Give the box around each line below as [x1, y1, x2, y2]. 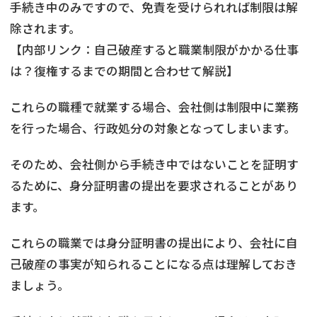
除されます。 [10, 19, 81, 37]
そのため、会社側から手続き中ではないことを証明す [10, 155, 299, 173]
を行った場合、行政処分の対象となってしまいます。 [10, 119, 296, 137]
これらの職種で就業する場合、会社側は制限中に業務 [10, 98, 299, 115]
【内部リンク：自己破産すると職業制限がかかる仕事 [10, 40, 299, 58]
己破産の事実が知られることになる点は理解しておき [10, 255, 297, 272]
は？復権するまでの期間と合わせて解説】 [10, 62, 238, 79]
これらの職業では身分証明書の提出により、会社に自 [10, 234, 298, 251]
